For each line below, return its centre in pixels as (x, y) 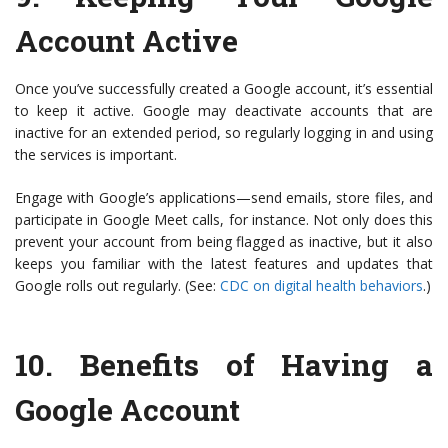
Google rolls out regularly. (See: (117, 286)
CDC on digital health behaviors (321, 286)
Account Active (126, 41)
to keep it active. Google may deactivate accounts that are (224, 111)
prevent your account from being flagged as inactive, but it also (224, 242)
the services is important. (96, 155)
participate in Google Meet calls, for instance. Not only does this (224, 220)
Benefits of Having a (256, 365)
